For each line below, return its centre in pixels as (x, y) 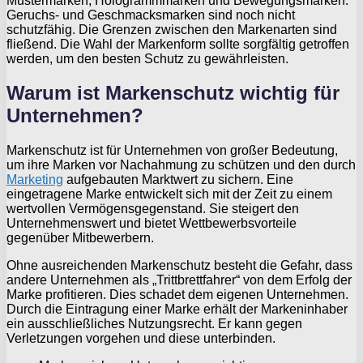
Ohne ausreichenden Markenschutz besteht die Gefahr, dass (179, 266)
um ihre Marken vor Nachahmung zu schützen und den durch (181, 165)
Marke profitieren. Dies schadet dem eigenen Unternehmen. (177, 295)
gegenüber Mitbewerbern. (80, 238)
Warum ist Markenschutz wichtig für (173, 93)
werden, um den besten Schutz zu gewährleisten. (147, 58)
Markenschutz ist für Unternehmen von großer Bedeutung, (172, 151)
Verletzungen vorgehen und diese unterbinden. (141, 339)
